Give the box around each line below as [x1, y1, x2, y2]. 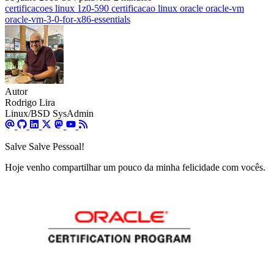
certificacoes [5, 3, 55, 14]
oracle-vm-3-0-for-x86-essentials [5, 14, 130, 25]
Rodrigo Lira [5, 97, 55, 108]
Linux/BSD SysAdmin [5, 108, 94, 119]
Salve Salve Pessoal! [5, 141, 84, 152]
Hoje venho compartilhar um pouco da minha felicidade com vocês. [5, 162, 265, 173]
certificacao [111, 3, 158, 14]
